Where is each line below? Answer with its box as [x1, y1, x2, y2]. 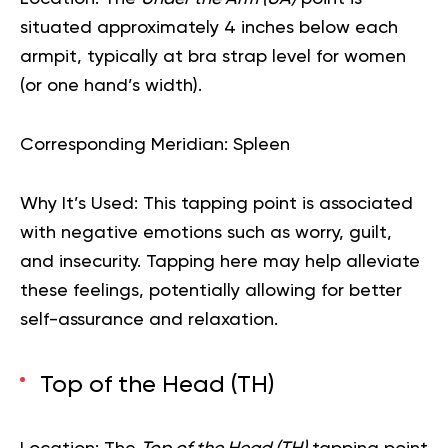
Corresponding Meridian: [20, 135, 228, 154]
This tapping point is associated [138, 194, 413, 213]
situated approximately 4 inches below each [20, 18, 398, 37]
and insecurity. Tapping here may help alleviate [20, 252, 420, 271]
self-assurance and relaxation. [20, 310, 278, 329]
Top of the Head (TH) [40, 372, 274, 397]
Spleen [228, 135, 290, 154]
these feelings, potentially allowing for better [20, 281, 402, 300]
